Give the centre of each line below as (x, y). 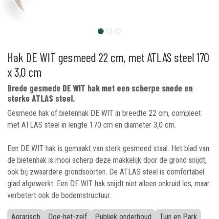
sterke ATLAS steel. (41, 98)
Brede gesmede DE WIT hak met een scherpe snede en (100, 88)
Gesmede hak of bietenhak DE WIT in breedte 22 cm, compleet (104, 113)
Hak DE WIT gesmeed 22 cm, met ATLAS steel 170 (108, 57)
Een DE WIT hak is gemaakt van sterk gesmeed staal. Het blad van (108, 148)
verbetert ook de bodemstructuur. (59, 195)
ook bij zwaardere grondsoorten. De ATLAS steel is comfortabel (106, 172)
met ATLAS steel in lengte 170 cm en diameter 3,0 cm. (92, 125)
